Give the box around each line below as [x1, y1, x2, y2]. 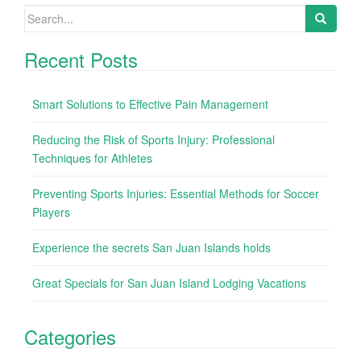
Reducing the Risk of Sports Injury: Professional [32, 131, 275, 147]
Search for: [24, 5, 81, 22]
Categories [24, 322, 116, 351]
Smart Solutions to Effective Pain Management [32, 95, 268, 112]
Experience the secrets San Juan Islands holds [32, 239, 271, 255]
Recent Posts [24, 44, 138, 73]
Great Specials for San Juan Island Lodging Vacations [32, 274, 306, 291]
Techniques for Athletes [32, 149, 152, 166]
